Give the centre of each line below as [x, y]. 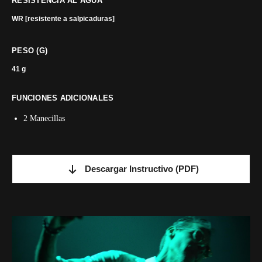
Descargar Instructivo [129, 169]
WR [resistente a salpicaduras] [63, 19]
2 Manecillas [44, 118]
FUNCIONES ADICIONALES [63, 98]
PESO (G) [30, 51]
